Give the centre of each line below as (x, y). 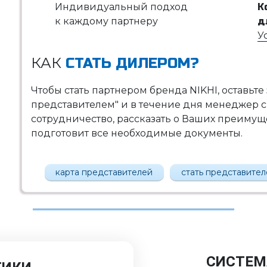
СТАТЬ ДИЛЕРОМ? (130, 63)
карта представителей (104, 172)
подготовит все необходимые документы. (136, 133)
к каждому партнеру (106, 21)
